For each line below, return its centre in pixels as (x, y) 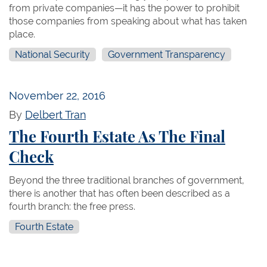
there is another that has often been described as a (119, 193)
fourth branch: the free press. (72, 206)
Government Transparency (167, 54)
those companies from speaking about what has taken (128, 21)
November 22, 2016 (57, 95)
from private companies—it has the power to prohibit (124, 8)
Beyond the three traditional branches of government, (127, 180)
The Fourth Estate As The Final (117, 137)
